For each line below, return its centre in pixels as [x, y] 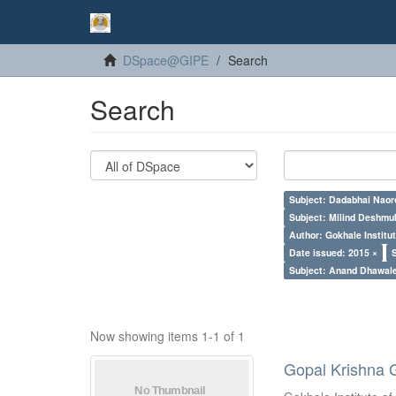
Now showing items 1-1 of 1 [168, 336]
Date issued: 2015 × [334, 252]
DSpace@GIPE [166, 60]
